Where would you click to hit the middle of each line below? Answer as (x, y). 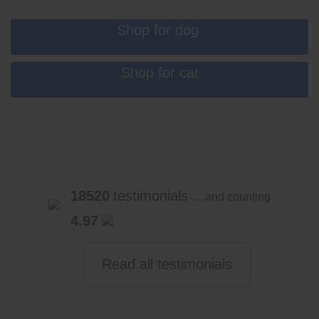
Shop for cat (159, 73)
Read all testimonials (167, 264)
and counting (238, 197)
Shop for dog (158, 30)
